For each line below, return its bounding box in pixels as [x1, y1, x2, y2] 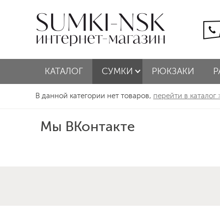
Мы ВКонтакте [40, 119, 135, 135]
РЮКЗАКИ [152, 66, 194, 76]
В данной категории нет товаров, [35, 92, 153, 100]
